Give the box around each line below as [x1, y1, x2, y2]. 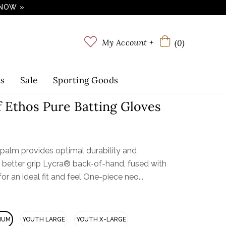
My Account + [102, 37, 153, 47]
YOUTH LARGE [22, 216, 65, 223]
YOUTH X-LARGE [76, 216, 126, 223]
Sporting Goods [52, 75, 119, 86]
